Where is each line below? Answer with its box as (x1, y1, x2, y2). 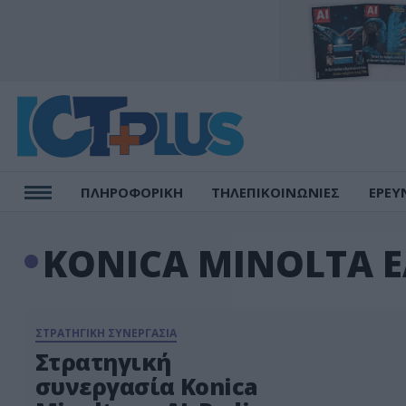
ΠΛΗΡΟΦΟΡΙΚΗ (80, 183, 183, 201)
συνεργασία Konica (35, 371, 258, 401)
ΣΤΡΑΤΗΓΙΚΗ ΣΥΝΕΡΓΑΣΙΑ (35, 325, 177, 341)
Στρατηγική (35, 346, 171, 377)
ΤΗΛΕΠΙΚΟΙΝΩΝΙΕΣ (211, 183, 341, 201)
